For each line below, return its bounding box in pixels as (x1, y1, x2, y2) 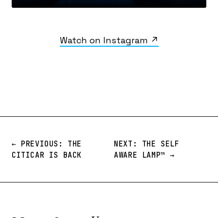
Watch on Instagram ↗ (59, 34, 159, 46)
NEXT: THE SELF (114, 139, 180, 149)
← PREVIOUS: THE (12, 139, 82, 149)
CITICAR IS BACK (12, 150, 82, 160)
